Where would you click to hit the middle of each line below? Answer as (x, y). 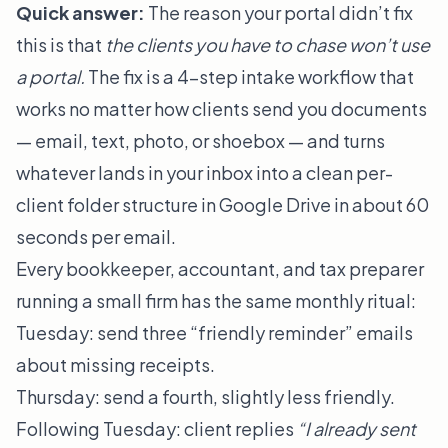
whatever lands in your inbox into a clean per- (204, 173)
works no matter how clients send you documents (221, 109)
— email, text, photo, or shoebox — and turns (200, 141)
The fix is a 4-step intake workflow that (249, 77)
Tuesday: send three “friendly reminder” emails (214, 333)
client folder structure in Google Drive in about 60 (222, 205)
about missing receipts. (115, 365)
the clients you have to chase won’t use (267, 45)
